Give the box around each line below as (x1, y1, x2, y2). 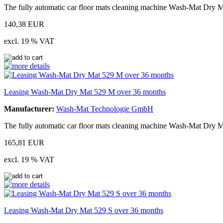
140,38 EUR (4, 19, 44, 28)
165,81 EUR (4, 138, 44, 147)
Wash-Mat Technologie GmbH (56, 104, 153, 113)
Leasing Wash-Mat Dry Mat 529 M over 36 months (4, 87, 166, 96)
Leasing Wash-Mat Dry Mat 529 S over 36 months (4, 206, 163, 215)
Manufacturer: (4, 104, 54, 113)
